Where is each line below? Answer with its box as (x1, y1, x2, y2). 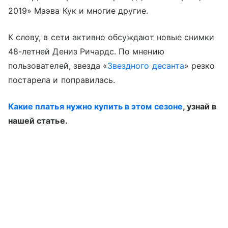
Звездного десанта (107, 60, 184, 71)
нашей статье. (8, 115, 70, 126)
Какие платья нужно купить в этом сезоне (8, 101, 183, 111)
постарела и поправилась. (8, 74, 118, 85)
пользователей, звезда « (8, 60, 108, 71)
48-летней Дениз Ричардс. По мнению (8, 46, 164, 56)
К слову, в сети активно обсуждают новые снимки (8, 32, 215, 42)
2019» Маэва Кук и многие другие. (8, 5, 149, 16)
